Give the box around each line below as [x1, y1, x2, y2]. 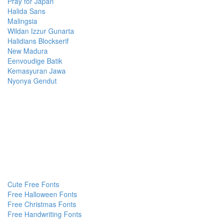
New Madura [7, 45, 48, 56]
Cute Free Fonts [7, 179, 59, 189]
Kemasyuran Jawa [7, 65, 66, 76]
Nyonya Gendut [7, 75, 57, 86]
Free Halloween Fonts [7, 189, 77, 199]
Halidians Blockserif [7, 35, 69, 46]
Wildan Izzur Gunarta [7, 25, 74, 36]
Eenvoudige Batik [7, 55, 62, 66]
